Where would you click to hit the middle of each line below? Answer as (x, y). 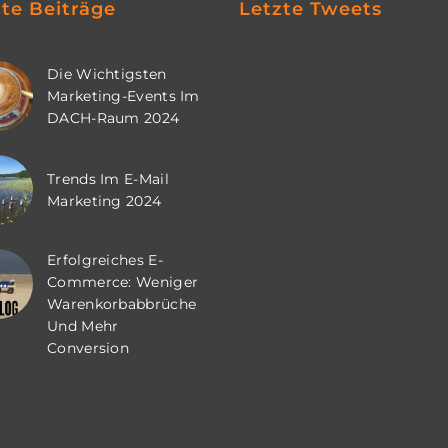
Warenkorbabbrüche (122, 304)
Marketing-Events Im (123, 96)
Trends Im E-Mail (108, 179)
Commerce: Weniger (123, 282)
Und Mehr (83, 326)
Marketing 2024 (104, 201)
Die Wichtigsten (107, 74)
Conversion (88, 348)
